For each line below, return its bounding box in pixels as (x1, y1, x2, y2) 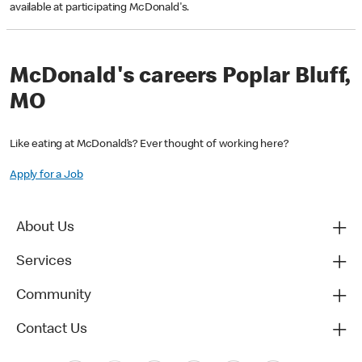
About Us (16, 221, 74, 236)
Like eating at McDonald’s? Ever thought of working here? (10, 139, 288, 151)
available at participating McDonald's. (10, 2, 192, 14)
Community (16, 288, 91, 304)
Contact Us (16, 322, 87, 338)
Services (16, 255, 72, 270)
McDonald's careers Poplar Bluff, (10, 66, 351, 89)
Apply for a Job (10, 170, 83, 182)
